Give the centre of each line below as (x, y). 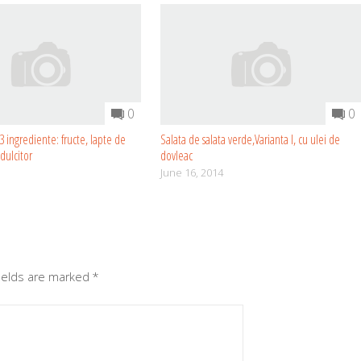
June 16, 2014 (192, 173)
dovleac (177, 156)
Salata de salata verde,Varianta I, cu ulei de (251, 140)
